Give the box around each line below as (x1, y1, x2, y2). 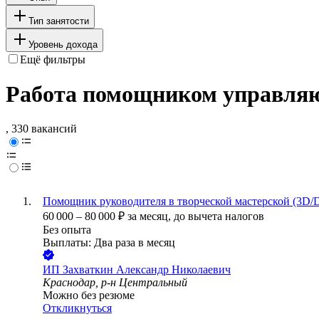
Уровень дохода (28, 38, 98, 50)
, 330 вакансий (6, 122, 77, 135)
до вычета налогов (174, 210, 264, 223)
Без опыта (43, 224, 91, 236)
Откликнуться (43, 302, 112, 315)
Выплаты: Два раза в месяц (43, 236, 175, 249)
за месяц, (127, 210, 174, 223)
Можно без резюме (43, 289, 135, 302)
